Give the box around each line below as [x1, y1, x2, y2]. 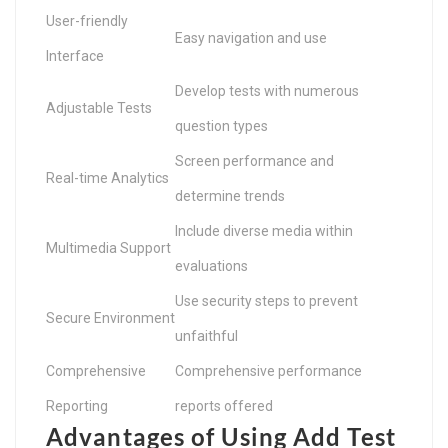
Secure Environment [46, 309, 175, 326]
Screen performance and [175, 152, 334, 169]
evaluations [175, 257, 248, 274]
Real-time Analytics [46, 169, 169, 186]
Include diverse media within [175, 222, 353, 239]
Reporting [46, 397, 108, 414]
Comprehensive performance [175, 362, 362, 379]
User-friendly [46, 12, 128, 29]
